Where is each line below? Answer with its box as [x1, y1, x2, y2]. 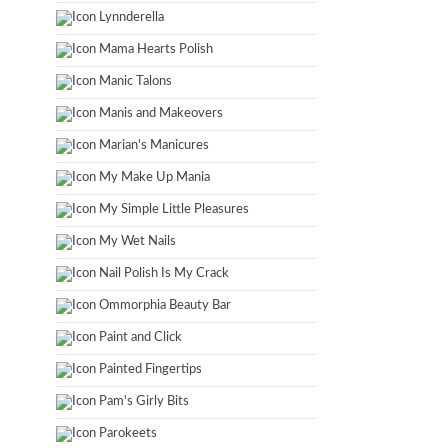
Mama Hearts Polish [99, 43, 213, 56]
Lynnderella [99, 11, 164, 24]
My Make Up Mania [99, 171, 210, 184]
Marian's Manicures [99, 139, 209, 152]
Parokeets [99, 427, 157, 440]
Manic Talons [99, 75, 172, 88]
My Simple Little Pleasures [99, 203, 249, 216]
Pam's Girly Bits [99, 395, 189, 408]
